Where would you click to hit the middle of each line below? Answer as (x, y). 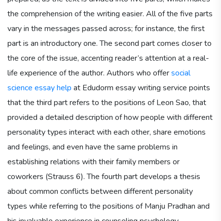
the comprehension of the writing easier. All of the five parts (110, 14)
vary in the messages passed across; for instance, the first (106, 28)
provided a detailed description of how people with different (110, 117)
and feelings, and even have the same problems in (92, 147)
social (181, 73)
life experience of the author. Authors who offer (89, 73)
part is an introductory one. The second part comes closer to (110, 43)
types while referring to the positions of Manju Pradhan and (109, 206)
